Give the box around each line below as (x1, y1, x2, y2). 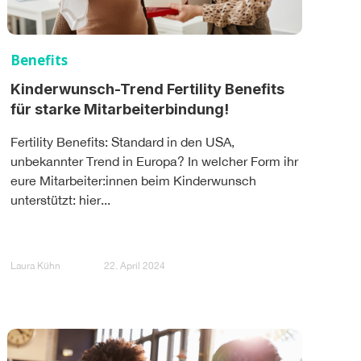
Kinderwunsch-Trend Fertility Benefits (10, 80, 284, 98)
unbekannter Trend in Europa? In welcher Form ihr (10, 153, 298, 168)
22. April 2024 (104, 260, 165, 272)
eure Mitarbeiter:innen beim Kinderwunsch (10, 172, 256, 188)
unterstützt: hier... (10, 192, 110, 207)
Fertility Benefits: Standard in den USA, (10, 134, 234, 149)
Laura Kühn (10, 260, 60, 272)
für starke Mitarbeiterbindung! (10, 100, 229, 118)
